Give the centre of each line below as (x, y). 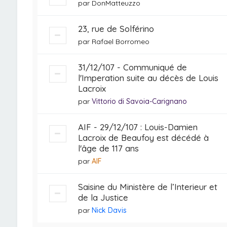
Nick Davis (109, 210)
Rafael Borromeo (120, 42)
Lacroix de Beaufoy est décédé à (143, 138)
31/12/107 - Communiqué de (132, 67)
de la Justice (103, 197)
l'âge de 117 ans (108, 148)
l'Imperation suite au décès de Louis (148, 78)
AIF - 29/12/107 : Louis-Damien (138, 127)
